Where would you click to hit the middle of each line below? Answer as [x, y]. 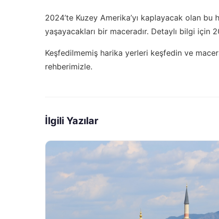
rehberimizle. [69, 66]
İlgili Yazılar [72, 120]
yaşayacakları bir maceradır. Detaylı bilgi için [129, 31]
